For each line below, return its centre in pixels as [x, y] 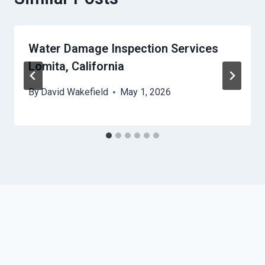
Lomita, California [76, 67]
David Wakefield [75, 92]
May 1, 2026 [146, 92]
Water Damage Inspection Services [123, 49]
